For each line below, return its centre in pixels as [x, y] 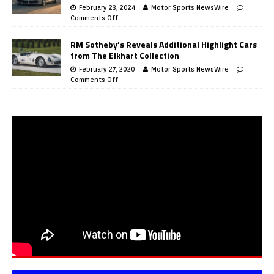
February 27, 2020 [107, 69]
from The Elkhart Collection [125, 55]
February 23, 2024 [107, 7]
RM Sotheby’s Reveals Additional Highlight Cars [164, 44]
